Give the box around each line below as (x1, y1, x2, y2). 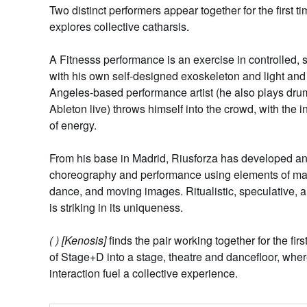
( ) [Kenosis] (49, 232, 106, 248)
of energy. (49, 117, 97, 133)
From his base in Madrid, (49, 150, 171, 166)
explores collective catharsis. (49, 19, 192, 34)
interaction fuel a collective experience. (49, 265, 241, 281)
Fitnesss (60, 51, 101, 67)
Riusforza (171, 150, 221, 166)
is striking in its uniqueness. (49, 199, 186, 215)
